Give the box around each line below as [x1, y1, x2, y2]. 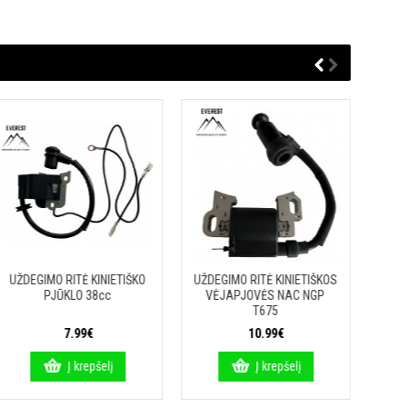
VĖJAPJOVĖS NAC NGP [205, 287, 325, 303]
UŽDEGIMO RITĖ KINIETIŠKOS [194, 272, 338, 287]
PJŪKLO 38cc [44, 287, 112, 303]
